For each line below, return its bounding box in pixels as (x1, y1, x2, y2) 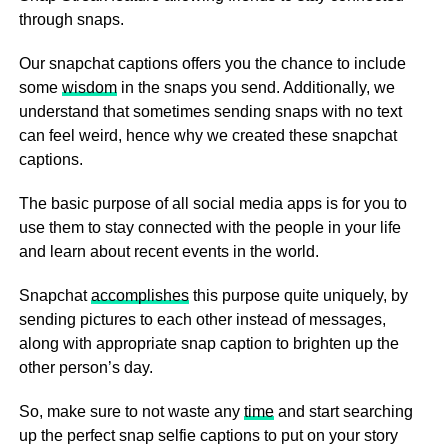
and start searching (273, 403, 413, 421)
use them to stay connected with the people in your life (18, 219, 401, 237)
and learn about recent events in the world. (18, 243, 319, 261)
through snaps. (18, 11, 124, 29)
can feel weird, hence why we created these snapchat (18, 127, 397, 145)
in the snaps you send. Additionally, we (116, 79, 395, 97)
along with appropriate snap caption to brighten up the (18, 335, 399, 353)
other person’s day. (18, 359, 153, 377)
